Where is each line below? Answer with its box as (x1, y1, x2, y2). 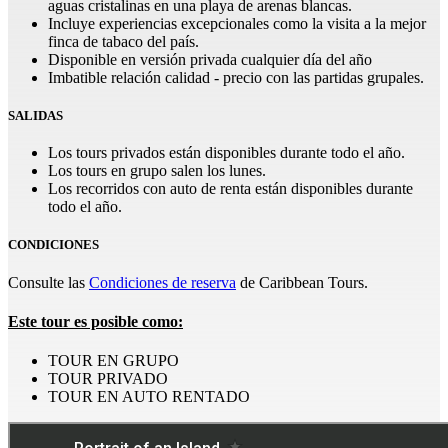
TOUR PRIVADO (48, 370, 168, 388)
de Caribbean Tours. (236, 273, 368, 291)
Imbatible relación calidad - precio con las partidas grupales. (48, 68, 424, 86)
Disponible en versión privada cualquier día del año (48, 50, 372, 68)
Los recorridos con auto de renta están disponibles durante (48, 180, 413, 198)
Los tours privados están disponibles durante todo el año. (48, 144, 405, 162)
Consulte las (8, 273, 89, 291)
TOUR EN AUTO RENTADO (48, 388, 250, 406)
